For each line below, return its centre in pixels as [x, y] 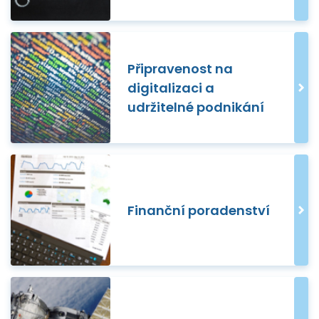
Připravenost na [180, 68]
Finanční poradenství [199, 210]
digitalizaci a [171, 88]
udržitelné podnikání [196, 107]
